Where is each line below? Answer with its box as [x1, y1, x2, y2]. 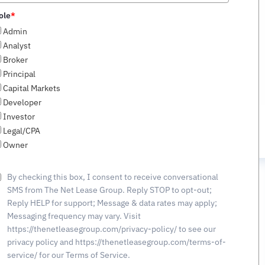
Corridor [66, 43, 110, 54]
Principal [3, 69, 35, 79]
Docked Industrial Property [66, 14, 219, 25]
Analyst [3, 40, 31, 51]
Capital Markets [3, 83, 60, 93]
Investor [3, 111, 35, 122]
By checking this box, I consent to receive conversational [7, 172, 218, 182]
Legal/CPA [3, 125, 40, 136]
